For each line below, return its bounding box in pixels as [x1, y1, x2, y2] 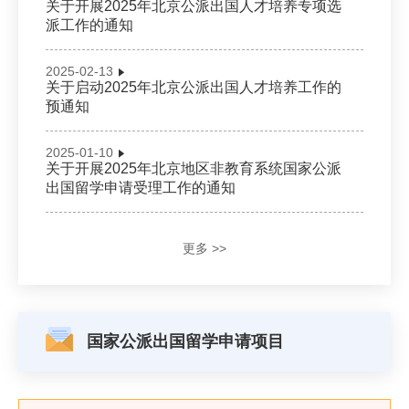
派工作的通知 [46, 17, 133, 33]
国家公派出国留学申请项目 [87, 332, 284, 351]
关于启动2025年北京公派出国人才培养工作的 [46, 79, 341, 95]
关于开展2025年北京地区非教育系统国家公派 [46, 161, 341, 176]
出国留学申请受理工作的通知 [46, 180, 236, 195]
